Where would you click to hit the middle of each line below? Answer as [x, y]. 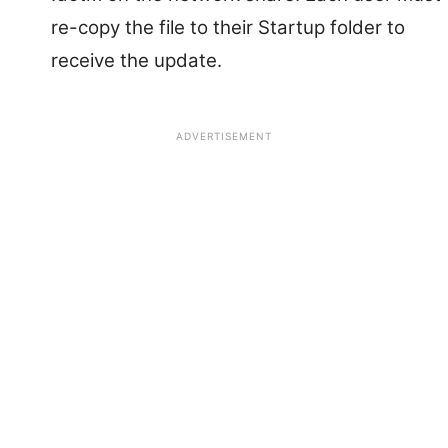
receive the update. [136, 61]
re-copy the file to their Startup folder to [228, 28]
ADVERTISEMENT [224, 136]
